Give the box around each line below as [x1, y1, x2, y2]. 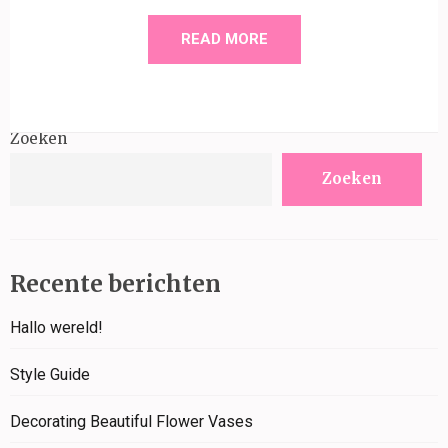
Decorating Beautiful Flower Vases [10, 412, 253, 432]
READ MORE [180, 29, 268, 48]
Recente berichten [10, 269, 221, 298]
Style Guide [10, 365, 90, 385]
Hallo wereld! [10, 318, 103, 338]
